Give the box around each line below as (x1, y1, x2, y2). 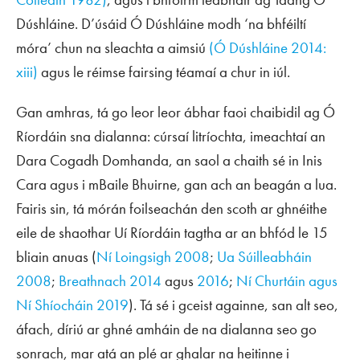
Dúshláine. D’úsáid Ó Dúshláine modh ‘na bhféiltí (16, 14, 306, 34)
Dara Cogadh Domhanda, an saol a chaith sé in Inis (16, 150, 322, 170)
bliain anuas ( (16, 247, 96, 267)
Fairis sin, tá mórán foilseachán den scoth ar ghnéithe (16, 198, 327, 219)
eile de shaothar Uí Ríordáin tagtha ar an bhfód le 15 (16, 223, 328, 243)
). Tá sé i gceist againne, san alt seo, (129, 295, 338, 315)
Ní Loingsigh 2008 (96, 247, 210, 267)
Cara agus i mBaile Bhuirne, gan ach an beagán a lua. (16, 174, 337, 194)
